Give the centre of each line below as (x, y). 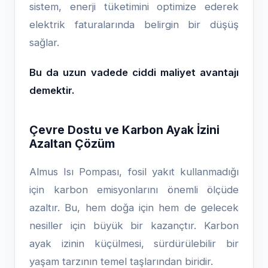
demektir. (52, 90)
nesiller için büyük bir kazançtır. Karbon (134, 226)
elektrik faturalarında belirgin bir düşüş (134, 25)
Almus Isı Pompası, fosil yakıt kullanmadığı (134, 172)
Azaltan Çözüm (72, 144)
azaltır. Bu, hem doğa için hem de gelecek (134, 208)
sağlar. (44, 42)
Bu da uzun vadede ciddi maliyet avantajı (134, 72)
